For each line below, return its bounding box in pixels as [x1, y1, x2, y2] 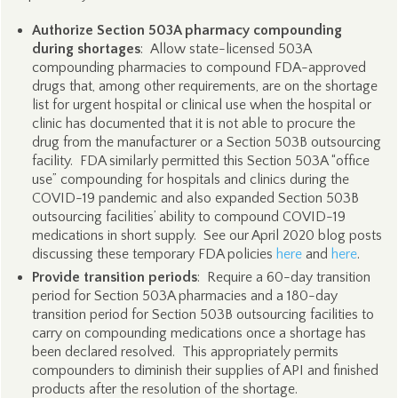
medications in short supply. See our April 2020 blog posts [31, 227, 382, 243]
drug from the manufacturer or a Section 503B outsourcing [31, 134, 381, 150]
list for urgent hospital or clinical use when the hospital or [31, 97, 371, 113]
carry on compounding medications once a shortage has [31, 325, 366, 341]
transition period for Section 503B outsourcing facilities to [31, 306, 374, 322]
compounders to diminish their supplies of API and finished [31, 362, 378, 378]
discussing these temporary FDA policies [31, 246, 276, 262]
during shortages [31, 41, 140, 57]
